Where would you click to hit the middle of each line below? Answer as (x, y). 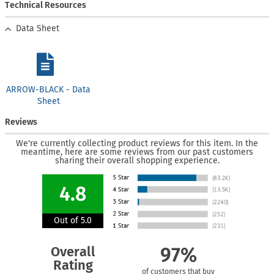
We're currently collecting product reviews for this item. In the (137, 143)
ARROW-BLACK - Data (49, 89)
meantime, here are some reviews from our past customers (137, 152)
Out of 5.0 (72, 220)
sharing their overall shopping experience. (137, 160)
